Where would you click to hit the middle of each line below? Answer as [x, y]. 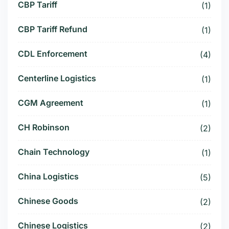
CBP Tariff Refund [53, 29]
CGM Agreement [51, 103]
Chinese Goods [48, 201]
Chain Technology [54, 152]
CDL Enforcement [53, 54]
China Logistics [48, 177]
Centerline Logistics [57, 78]
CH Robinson [44, 128]
